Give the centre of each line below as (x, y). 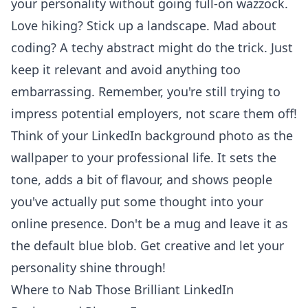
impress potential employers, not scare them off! (154, 113)
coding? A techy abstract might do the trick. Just (152, 47)
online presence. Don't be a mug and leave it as (150, 223)
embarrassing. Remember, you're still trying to (146, 91)
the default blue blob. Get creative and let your (147, 245)
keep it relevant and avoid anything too (126, 69)
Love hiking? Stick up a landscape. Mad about (144, 25)
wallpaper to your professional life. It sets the (144, 157)
